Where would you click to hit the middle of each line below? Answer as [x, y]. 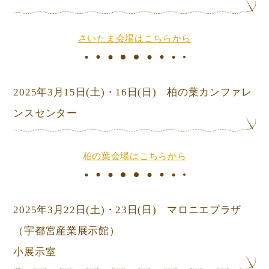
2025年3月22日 [50, 210]
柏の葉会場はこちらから [134, 156]
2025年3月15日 [50, 92]
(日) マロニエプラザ [190, 210]
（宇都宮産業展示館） [67, 231]
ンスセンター [45, 113]
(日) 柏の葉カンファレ [195, 92]
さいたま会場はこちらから [134, 38]
